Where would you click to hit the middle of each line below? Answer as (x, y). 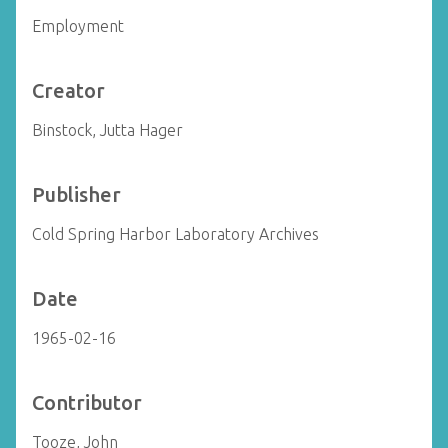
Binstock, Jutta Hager (107, 130)
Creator (68, 90)
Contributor (87, 402)
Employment (78, 26)
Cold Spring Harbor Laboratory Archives (175, 234)
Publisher (76, 194)
